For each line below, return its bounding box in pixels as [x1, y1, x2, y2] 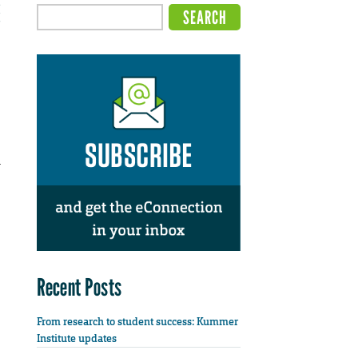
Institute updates [37, 332, 117, 346]
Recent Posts [37, 272, 121, 301]
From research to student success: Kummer [37, 315, 238, 329]
